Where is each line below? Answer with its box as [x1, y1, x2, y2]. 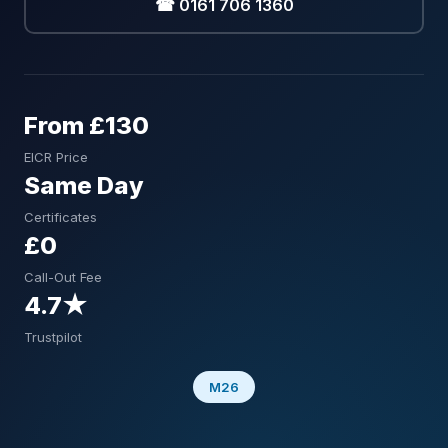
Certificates [24, 209, 97, 225]
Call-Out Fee [24, 269, 102, 285]
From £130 [24, 111, 149, 140]
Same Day [24, 171, 144, 200]
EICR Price [24, 149, 88, 165]
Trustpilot [24, 329, 82, 345]
